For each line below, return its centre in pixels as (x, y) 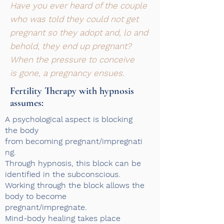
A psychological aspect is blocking (69, 119)
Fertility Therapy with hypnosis (72, 91)
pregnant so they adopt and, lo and (79, 32)
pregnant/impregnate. (46, 207)
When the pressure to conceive (72, 59)
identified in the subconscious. (63, 174)
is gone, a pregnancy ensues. (67, 73)
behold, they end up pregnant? (71, 46)
